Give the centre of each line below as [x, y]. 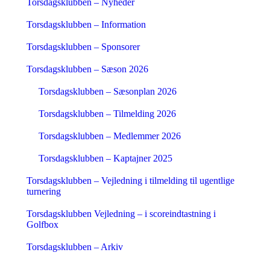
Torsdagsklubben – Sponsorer [83, 47]
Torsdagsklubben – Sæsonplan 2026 [108, 91]
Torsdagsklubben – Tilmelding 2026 [107, 114]
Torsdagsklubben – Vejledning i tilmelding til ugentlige [130, 181]
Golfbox [42, 224]
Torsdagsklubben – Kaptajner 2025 [105, 158]
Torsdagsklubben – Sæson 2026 [87, 69]
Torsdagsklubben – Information [86, 24]
